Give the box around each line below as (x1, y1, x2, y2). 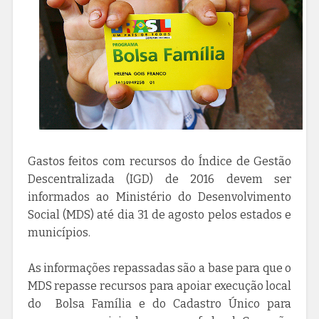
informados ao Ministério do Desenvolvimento (27, 190, 292, 204)
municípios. (27, 226, 90, 240)
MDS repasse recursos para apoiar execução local (27, 279, 292, 293)
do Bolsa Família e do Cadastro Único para (27, 297, 292, 311)
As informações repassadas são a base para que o (27, 261, 292, 276)
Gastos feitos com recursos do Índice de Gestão (27, 155, 292, 169)
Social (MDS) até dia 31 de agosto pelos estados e (27, 208, 292, 222)
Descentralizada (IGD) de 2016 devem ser (27, 172, 292, 187)
